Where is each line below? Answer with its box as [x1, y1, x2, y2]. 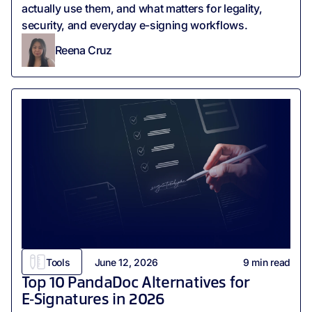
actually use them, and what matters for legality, [22, 1, 263, 16]
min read [249, 256, 290, 268]
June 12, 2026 [94, 256, 158, 268]
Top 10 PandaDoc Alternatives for [22, 276, 249, 292]
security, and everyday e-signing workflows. [22, 18, 248, 33]
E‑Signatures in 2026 [22, 292, 165, 309]
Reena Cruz [55, 42, 112, 57]
